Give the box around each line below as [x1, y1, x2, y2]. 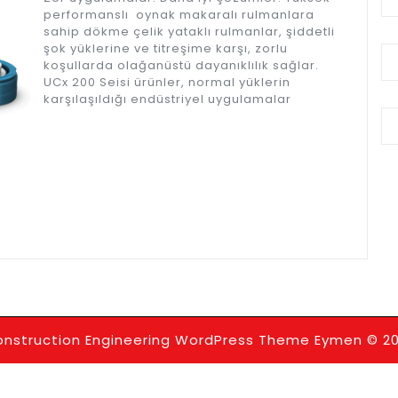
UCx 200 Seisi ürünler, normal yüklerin [44, 74, 291, 92]
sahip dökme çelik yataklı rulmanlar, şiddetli [44, 23, 335, 41]
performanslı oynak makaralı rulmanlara [44, 6, 314, 24]
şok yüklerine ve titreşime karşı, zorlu [44, 40, 288, 58]
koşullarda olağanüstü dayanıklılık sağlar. [44, 57, 319, 75]
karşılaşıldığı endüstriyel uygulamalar [44, 91, 291, 108]
